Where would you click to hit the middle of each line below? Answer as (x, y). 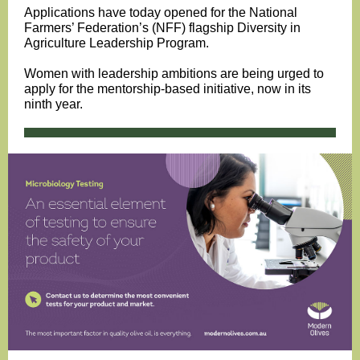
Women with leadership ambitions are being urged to (174, 74)
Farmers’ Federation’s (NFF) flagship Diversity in (162, 28)
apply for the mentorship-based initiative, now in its (168, 89)
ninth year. (53, 104)
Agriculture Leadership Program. (117, 43)
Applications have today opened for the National (161, 12)
